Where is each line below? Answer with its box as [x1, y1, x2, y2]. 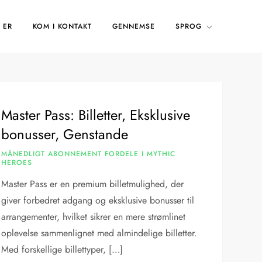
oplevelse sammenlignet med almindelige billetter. [1, 226, 198, 240]
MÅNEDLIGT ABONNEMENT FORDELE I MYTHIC [1, 149, 176, 159]
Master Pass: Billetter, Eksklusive [1, 105, 191, 125]
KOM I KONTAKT [32, 21, 92, 32]
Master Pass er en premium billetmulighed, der [1, 177, 184, 191]
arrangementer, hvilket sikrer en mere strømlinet [1, 210, 186, 223]
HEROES [1, 157, 33, 168]
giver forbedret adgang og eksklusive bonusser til [1, 194, 195, 207]
